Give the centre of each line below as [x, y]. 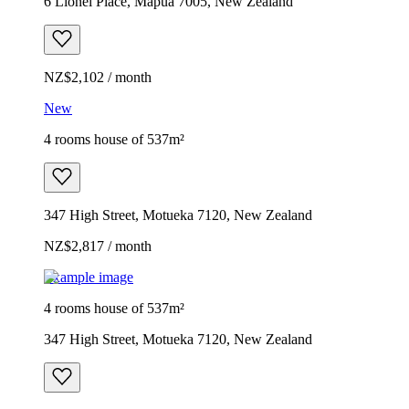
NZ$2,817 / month [98, 246]
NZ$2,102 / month [98, 77]
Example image [89, 277]
